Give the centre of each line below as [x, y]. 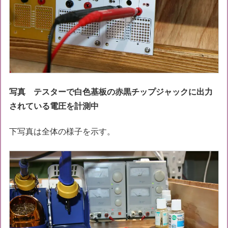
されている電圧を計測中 [54, 106]
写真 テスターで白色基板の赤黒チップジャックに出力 [111, 92]
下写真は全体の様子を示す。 [62, 132]
